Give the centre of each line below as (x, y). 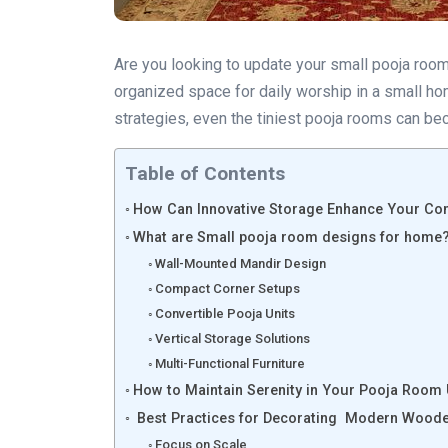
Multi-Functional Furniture (230, 363)
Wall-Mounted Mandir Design (241, 263)
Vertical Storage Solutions (233, 338)
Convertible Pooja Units (225, 313)
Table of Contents (205, 174)
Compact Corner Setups (228, 288)
